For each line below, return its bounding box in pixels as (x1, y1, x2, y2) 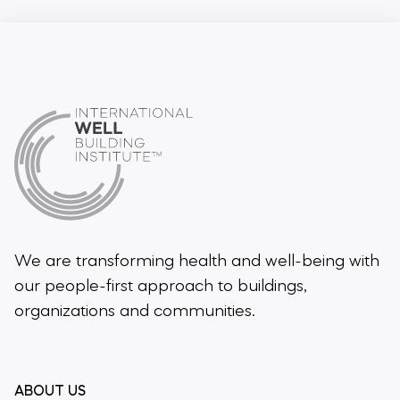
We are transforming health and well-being (14, 252, 349, 271)
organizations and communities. (14, 302, 255, 321)
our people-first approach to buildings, (14, 277, 307, 296)
